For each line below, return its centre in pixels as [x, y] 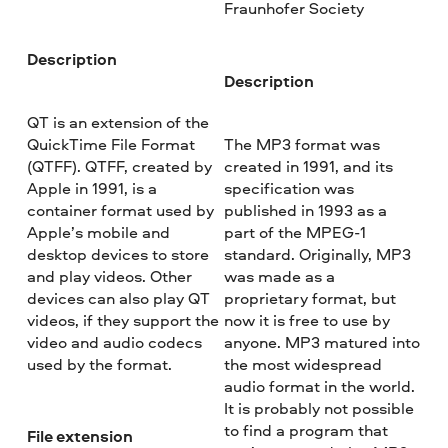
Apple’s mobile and [99, 231]
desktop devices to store [118, 253]
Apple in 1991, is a [92, 187]
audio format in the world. [319, 385]
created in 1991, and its [308, 165]
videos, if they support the [123, 319]
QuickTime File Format [111, 143]
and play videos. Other [110, 275]
